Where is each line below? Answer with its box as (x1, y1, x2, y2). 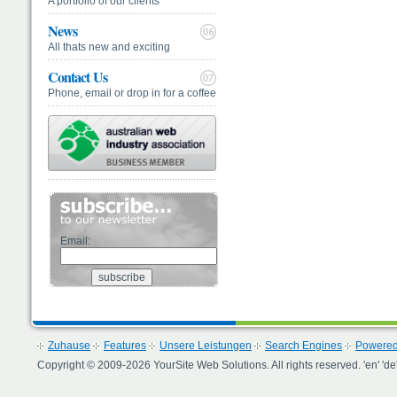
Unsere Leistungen (160, 339, 252, 353)
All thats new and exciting (48, 41, 170, 53)
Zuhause (48, 339, 90, 353)
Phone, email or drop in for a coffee (48, 87, 216, 99)
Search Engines (265, 339, 342, 353)
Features (104, 339, 146, 353)
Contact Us (48, 66, 107, 87)
